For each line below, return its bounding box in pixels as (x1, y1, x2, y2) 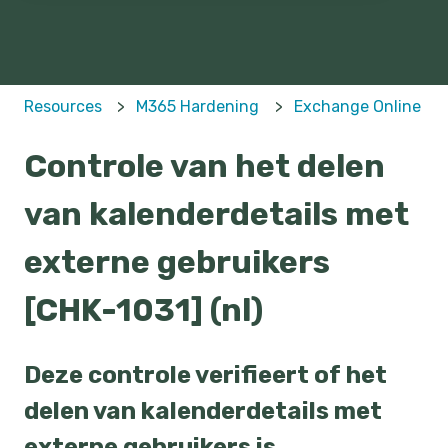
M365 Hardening (136, 97, 260, 117)
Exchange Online (293, 97, 421, 117)
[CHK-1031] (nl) (24, 291, 263, 330)
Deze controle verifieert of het (24, 360, 387, 389)
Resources (24, 97, 102, 117)
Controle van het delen (24, 147, 385, 186)
